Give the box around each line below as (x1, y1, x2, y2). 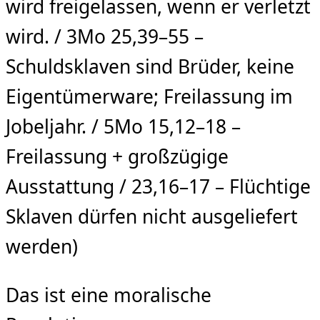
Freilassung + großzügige (6, 143, 229, 169)
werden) (6, 233, 78, 259)
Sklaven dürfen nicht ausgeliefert (6, 203, 298, 229)
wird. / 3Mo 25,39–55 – (6, 23, 204, 49)
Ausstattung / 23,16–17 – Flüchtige (6, 173, 311, 199)
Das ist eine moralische (6, 282, 211, 309)
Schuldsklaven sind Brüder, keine (6, 53, 294, 79)
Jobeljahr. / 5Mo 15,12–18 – (6, 113, 241, 139)
